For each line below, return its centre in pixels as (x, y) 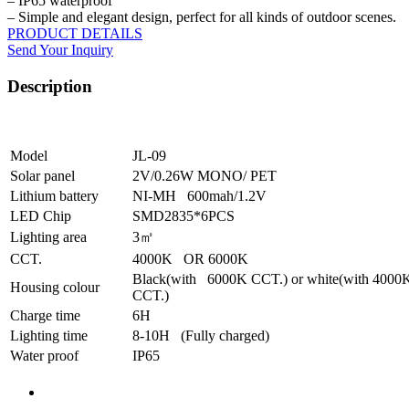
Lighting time (49, 335)
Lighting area (48, 236)
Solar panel (42, 175)
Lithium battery (54, 195)
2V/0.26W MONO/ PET (204, 175)
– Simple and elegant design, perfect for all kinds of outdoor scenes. (202, 16)
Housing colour (55, 287)
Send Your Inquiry (60, 49)
